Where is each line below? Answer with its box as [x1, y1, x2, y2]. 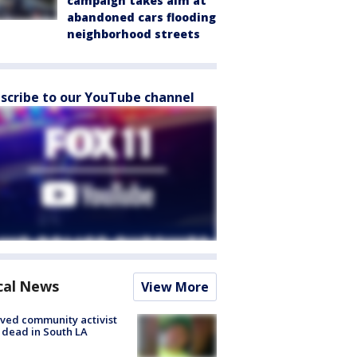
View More [141, 278, 209, 296]
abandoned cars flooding [67, 10, 216, 25]
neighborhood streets [67, 26, 200, 41]
